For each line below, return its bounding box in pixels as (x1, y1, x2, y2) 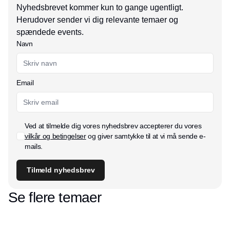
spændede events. (16, 27, 84, 36)
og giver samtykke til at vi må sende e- (86, 131, 206, 140)
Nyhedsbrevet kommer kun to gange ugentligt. (16, 3, 183, 12)
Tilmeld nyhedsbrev (27, 165, 95, 174)
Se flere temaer (8, 189, 102, 205)
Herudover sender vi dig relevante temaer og (16, 15, 178, 24)
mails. (25, 142, 43, 150)
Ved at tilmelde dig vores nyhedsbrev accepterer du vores (25, 121, 202, 130)
